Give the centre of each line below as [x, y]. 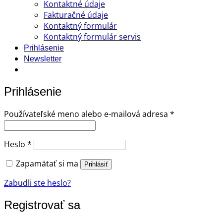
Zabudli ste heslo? [37, 183]
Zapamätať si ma [47, 164]
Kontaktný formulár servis [92, 37]
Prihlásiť [96, 165]
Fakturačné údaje [76, 15]
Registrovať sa [42, 205]
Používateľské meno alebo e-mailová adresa [87, 114]
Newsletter [43, 59]
